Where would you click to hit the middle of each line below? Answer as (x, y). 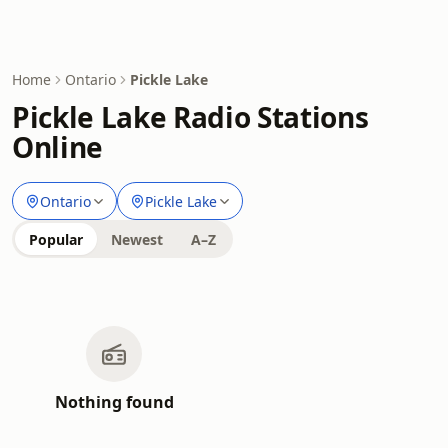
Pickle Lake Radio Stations (190, 117)
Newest (137, 239)
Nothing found (114, 402)
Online (57, 147)
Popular (56, 239)
